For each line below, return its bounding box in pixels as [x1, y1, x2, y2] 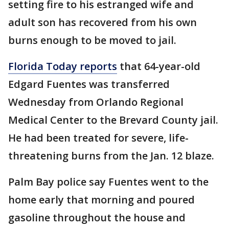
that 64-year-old [117, 59, 200, 73]
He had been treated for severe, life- [8, 131, 189, 145]
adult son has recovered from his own [8, 15, 197, 29]
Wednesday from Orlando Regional [8, 95, 184, 109]
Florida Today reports [8, 59, 117, 73]
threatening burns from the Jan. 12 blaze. [8, 149, 214, 163]
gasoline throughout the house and [8, 211, 186, 224]
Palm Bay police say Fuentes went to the [8, 175, 209, 189]
